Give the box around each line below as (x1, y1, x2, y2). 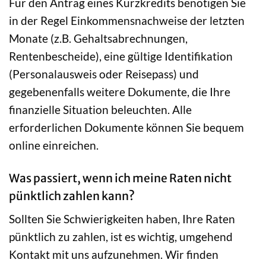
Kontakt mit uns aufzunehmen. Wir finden (9, 248, 218, 262)
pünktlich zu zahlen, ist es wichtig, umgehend (9, 230, 233, 244)
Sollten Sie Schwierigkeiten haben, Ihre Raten (9, 212, 235, 226)
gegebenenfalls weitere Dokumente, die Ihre (9, 84, 230, 99)
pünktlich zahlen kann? (9, 188, 135, 203)
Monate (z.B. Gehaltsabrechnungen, (9, 31, 188, 45)
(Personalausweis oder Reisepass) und (9, 66, 199, 81)
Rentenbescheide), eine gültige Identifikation (9, 49, 233, 63)
